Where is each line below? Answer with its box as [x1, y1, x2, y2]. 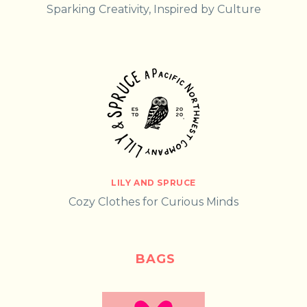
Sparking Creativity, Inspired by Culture [46, 3, 261, 16]
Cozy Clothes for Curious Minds [69, 195, 238, 208]
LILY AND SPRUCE [111, 177, 196, 188]
